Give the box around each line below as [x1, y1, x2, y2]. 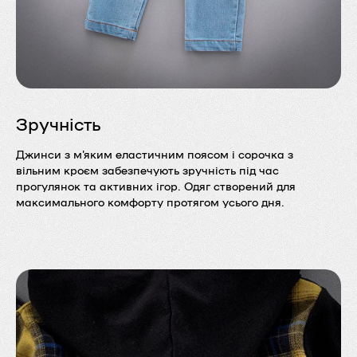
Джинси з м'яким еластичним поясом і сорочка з [16, 147, 293, 160]
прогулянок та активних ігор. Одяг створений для [16, 178, 296, 192]
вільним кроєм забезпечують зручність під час [16, 163, 279, 176]
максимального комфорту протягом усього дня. [16, 194, 284, 208]
